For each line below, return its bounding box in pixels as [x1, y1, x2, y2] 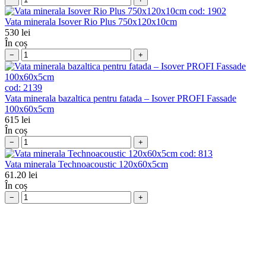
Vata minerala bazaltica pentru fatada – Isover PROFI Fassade [5, 93, 236, 103]
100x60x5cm [5, 103, 54, 114]
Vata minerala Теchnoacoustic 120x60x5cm [5, 159, 168, 169]
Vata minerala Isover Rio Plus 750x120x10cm [5, 16, 177, 27]
